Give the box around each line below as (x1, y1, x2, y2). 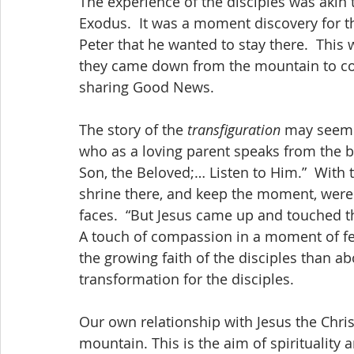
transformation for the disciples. (79, 269, 294, 288)
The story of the (79, 120, 187, 139)
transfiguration (187, 120, 281, 139)
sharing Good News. (79, 77, 214, 96)
